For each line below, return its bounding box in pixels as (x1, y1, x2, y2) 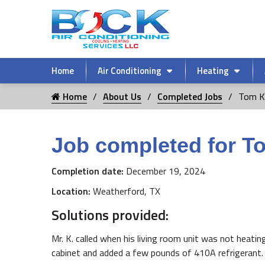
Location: (51, 184, 93, 198)
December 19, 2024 (126, 164, 205, 178)
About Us (103, 89, 141, 104)
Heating (197, 64, 229, 77)
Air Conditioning (98, 64, 161, 77)
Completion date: (51, 164, 126, 178)
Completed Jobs (157, 89, 222, 104)
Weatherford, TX (93, 184, 160, 198)
